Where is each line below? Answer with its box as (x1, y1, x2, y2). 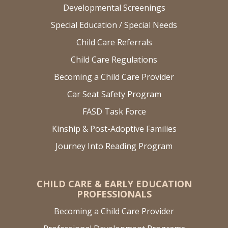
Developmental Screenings (63, 2, 165, 13)
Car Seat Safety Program (67, 88, 161, 100)
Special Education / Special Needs (51, 19, 177, 31)
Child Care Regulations (71, 53, 157, 65)
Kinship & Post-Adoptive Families (51, 123, 177, 134)
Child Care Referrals (76, 36, 152, 48)
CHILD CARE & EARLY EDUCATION (36, 177, 192, 190)
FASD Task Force (82, 105, 146, 117)
